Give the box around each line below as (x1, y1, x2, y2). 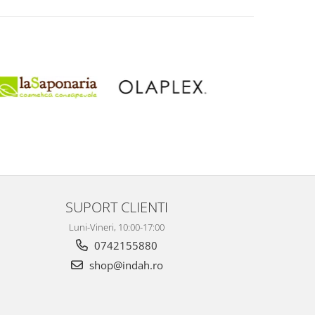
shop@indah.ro (86, 258, 163, 272)
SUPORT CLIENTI (65, 197, 168, 217)
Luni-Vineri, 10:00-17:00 (69, 221, 165, 233)
